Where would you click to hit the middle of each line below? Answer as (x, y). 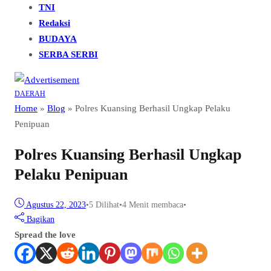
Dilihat (107, 204)
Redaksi (54, 23)
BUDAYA (58, 39)
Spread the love (45, 234)
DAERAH (30, 93)
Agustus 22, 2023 (56, 204)
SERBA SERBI (68, 54)
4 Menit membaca (153, 204)
